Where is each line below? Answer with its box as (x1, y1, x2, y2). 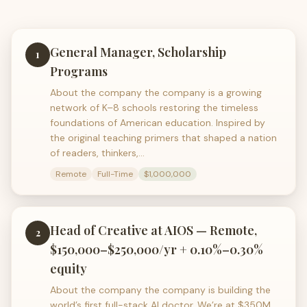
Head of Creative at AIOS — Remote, (50, 222, 257, 238)
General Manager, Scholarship (50, 44, 226, 60)
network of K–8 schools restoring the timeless (50, 101, 258, 114)
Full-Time (97, 169, 133, 180)
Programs (50, 63, 108, 79)
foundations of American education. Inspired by (50, 116, 265, 129)
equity (50, 260, 87, 277)
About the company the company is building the (50, 284, 271, 296)
